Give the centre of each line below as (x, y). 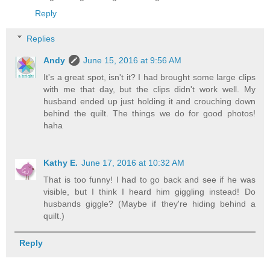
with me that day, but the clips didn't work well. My (149, 89)
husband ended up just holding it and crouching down (149, 101)
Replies (41, 38)
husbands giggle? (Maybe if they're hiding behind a (149, 203)
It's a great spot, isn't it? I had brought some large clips (149, 77)
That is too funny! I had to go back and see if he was (149, 179)
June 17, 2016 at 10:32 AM (133, 162)
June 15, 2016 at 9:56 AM (133, 60)
